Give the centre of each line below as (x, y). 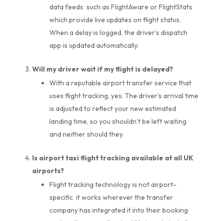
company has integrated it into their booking (118, 210)
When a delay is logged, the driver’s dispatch (118, 32)
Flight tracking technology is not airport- (113, 184)
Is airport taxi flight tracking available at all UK (112, 158)
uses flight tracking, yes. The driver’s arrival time (124, 95)
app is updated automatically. (94, 45)
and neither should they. (86, 134)
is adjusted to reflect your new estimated (112, 108)
